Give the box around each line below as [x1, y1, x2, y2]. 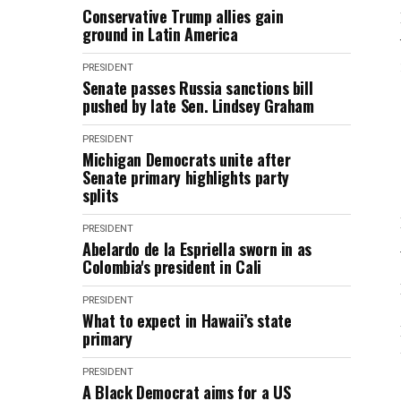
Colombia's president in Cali [82, 255, 261, 278]
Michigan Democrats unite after [82, 148, 291, 171]
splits [82, 183, 118, 207]
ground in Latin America [82, 22, 238, 46]
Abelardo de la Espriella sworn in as [82, 237, 312, 260]
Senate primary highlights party [82, 166, 289, 189]
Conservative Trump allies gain [82, 4, 284, 28]
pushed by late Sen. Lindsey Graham [82, 94, 314, 117]
